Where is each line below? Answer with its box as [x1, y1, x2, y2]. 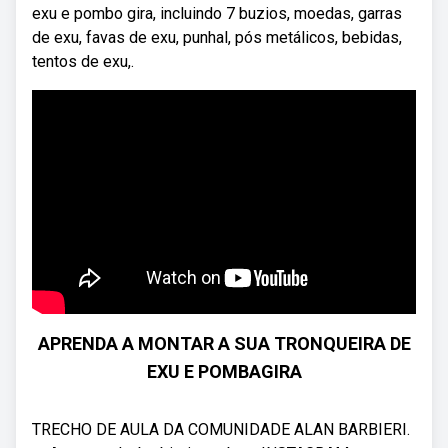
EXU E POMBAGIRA [146, 361, 302, 382]
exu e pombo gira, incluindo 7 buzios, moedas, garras [32, 4, 402, 23]
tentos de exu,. [32, 52, 134, 71]
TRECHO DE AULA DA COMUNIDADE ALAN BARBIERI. [32, 420, 410, 439]
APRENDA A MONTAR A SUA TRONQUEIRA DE [37, 333, 411, 354]
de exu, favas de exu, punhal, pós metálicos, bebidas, [32, 28, 402, 47]
